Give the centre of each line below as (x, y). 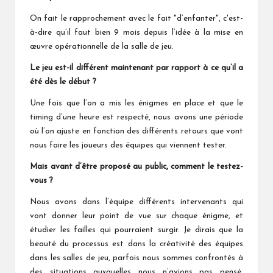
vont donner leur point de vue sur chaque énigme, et (136, 216)
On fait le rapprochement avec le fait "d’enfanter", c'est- (136, 18)
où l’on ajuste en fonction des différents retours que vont (136, 131)
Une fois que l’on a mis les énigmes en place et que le (136, 103)
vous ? (41, 180)
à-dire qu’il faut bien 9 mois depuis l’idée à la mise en (136, 32)
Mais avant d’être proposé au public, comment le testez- (136, 166)
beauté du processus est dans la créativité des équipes (136, 244)
